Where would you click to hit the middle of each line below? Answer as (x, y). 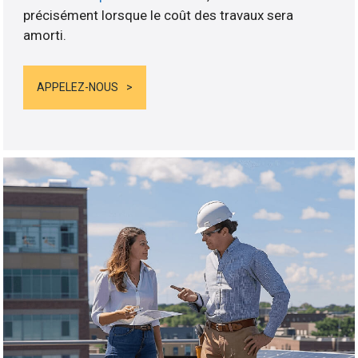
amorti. (45, 35)
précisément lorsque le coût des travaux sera (159, 15)
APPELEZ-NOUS (78, 88)
